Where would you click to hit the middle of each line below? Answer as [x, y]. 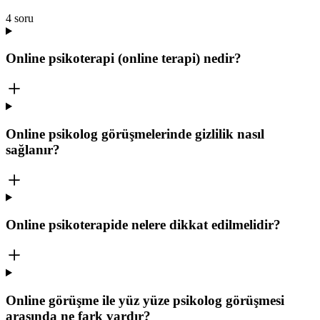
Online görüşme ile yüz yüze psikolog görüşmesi [145, 300]
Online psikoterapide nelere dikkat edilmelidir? [143, 225]
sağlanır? [33, 149]
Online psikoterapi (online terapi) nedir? [124, 59]
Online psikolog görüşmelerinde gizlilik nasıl [135, 134]
